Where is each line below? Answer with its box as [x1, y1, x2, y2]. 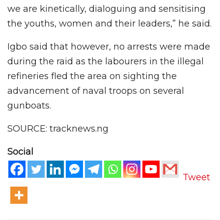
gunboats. [7, 100, 51, 111]
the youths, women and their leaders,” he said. [7, 18, 212, 29]
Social [7, 146, 33, 157]
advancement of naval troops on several [7, 85, 184, 96]
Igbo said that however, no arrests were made [7, 41, 210, 52]
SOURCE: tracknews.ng [7, 123, 109, 134]
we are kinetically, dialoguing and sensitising [7, 3, 206, 14]
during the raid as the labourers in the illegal [7, 55, 204, 67]
